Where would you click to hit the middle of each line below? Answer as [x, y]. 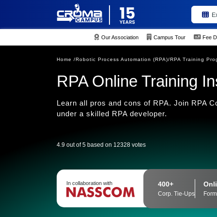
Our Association [120, 37]
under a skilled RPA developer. [112, 114]
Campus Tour [170, 37]
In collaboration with [89, 183]
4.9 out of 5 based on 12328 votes [101, 145]
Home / [66, 59]
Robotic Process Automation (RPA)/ [123, 59]
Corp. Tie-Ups [177, 194]
